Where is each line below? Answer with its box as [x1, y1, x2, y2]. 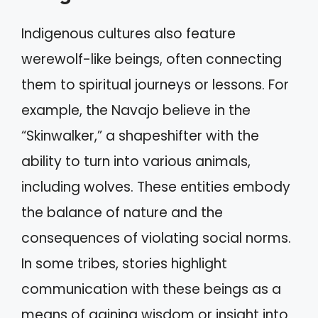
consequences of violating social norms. [21, 229, 291, 248]
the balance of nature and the [21, 203, 223, 222]
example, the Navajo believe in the [21, 101, 251, 120]
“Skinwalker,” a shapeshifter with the [21, 126, 259, 146]
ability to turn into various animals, [21, 152, 251, 171]
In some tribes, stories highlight [21, 254, 227, 273]
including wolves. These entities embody [21, 177, 290, 197]
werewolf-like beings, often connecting [21, 50, 282, 69]
